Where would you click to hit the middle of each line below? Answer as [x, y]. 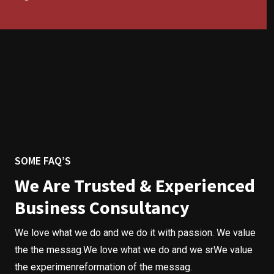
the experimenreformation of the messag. [103, 267]
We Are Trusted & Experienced [135, 185]
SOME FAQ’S [43, 160]
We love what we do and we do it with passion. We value [135, 232]
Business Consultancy [102, 207]
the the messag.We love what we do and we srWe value [134, 250]
